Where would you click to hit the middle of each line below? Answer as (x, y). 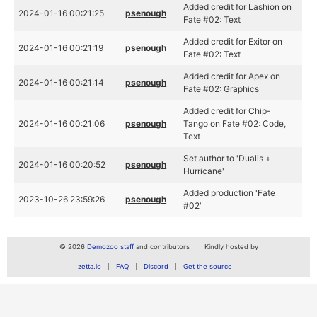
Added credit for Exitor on (233, 41)
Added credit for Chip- (227, 111)
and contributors (161, 247)
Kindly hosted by (231, 247)
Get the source (208, 266)
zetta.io (90, 266)
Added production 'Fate (230, 193)
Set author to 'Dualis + (227, 158)
